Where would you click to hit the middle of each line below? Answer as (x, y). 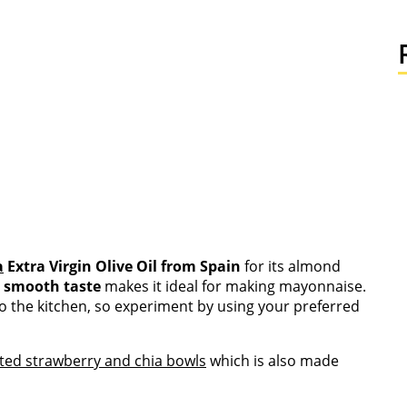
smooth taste (52, 286)
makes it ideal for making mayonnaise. (233, 286)
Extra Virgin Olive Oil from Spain (122, 266)
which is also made (273, 361)
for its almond (291, 266)
